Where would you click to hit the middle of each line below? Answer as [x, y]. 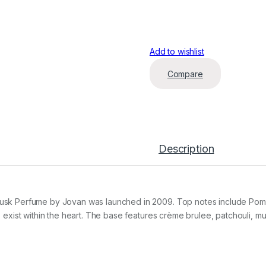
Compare [185, 74]
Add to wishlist [177, 52]
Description [186, 149]
